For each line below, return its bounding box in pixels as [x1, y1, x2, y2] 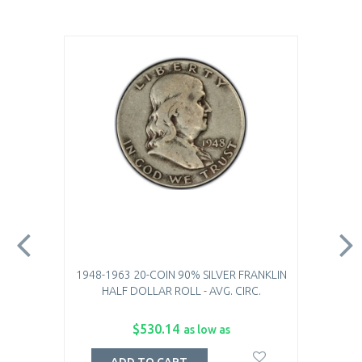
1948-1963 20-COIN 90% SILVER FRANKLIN [75, 268, 287, 281]
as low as [183, 323, 230, 336]
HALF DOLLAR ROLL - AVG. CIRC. [101, 284, 261, 297]
